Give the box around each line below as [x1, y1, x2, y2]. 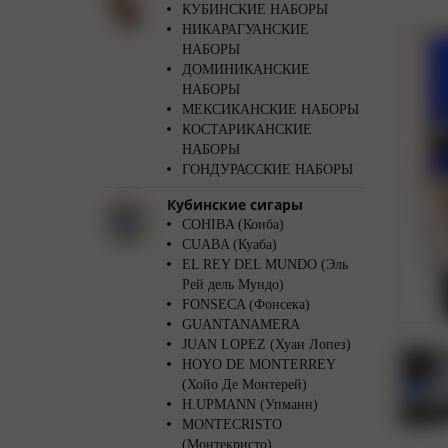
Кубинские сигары [167, 195, 303, 214]
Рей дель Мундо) [182, 277, 284, 292]
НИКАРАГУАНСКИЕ [182, 22, 309, 37]
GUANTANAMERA [182, 317, 300, 332]
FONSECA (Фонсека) [182, 297, 310, 312]
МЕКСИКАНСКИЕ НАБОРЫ [182, 102, 359, 117]
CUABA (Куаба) [182, 237, 277, 252]
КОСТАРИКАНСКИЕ [182, 122, 312, 137]
